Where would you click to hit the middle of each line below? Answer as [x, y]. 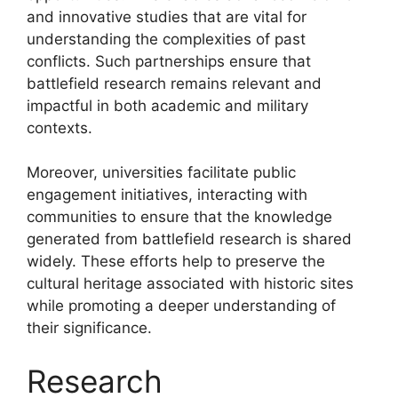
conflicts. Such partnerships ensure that [169, 61]
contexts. [60, 127]
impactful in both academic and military [167, 105]
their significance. [89, 328]
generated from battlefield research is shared [189, 239]
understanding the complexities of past [166, 39]
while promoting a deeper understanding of [181, 306]
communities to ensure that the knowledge [179, 217]
